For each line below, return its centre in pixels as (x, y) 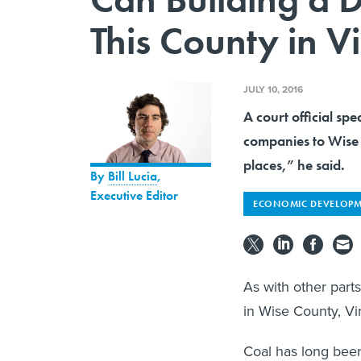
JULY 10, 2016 (273, 89)
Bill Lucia (133, 176)
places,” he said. (294, 164)
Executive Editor (134, 195)
